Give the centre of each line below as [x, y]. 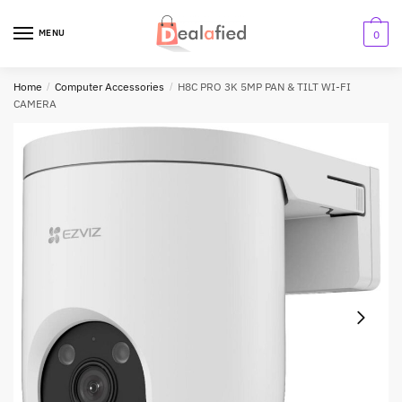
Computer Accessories [110, 87]
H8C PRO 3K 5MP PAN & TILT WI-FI [264, 87]
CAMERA [35, 104]
